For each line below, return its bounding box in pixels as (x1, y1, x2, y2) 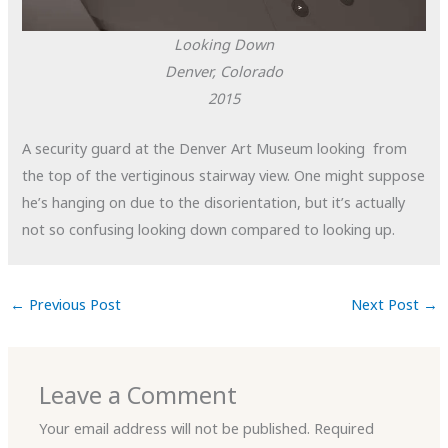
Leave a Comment (39, 378, 238, 411)
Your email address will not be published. (39, 417, 311, 438)
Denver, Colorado (165, 60, 283, 81)
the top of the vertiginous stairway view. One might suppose (22, 164, 426, 185)
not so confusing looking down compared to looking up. (22, 218, 396, 239)
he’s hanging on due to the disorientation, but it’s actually (22, 191, 406, 212)
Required (314, 417, 375, 438)
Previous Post (24, 293, 121, 314)
